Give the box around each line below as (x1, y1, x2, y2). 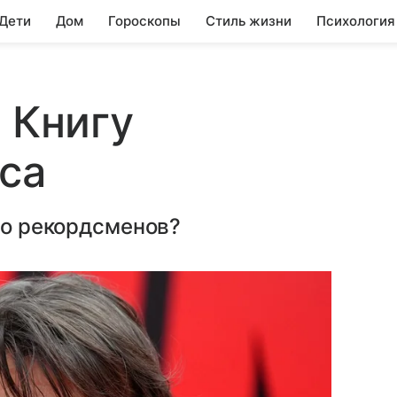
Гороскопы (108, 12, 181, 29)
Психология (316, 12, 395, 29)
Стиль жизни (206, 12, 292, 29)
